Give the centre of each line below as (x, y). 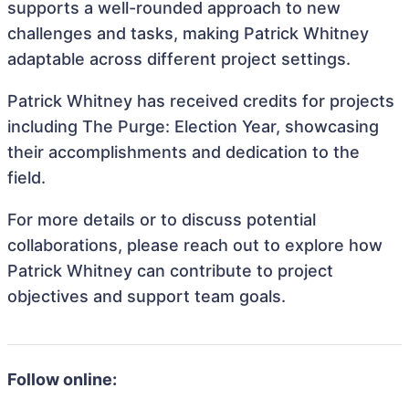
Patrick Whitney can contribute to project (170, 271)
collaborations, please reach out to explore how (195, 245)
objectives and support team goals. (147, 296)
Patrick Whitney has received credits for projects (201, 101)
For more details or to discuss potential (162, 220)
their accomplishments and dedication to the (184, 152)
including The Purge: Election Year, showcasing (193, 126)
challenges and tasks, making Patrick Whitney (188, 33)
